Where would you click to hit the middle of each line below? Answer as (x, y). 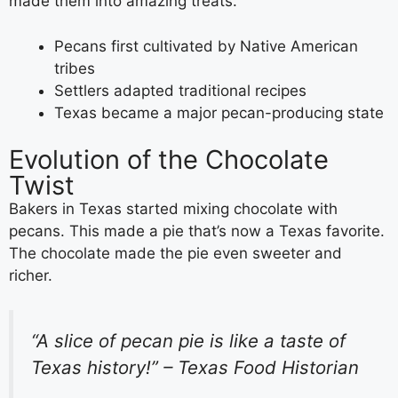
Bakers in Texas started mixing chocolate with (173, 209)
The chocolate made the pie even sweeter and (175, 254)
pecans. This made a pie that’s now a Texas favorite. (197, 231)
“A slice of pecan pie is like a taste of (188, 340)
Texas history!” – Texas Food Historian (195, 367)
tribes (75, 68)
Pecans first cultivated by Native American (206, 46)
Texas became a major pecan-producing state (219, 112)
